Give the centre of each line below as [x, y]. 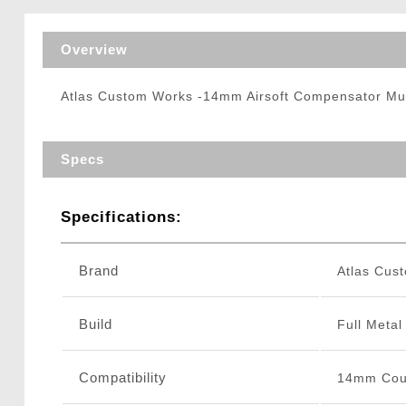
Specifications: [121, 217]
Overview [94, 50]
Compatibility [122, 378]
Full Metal [369, 325]
